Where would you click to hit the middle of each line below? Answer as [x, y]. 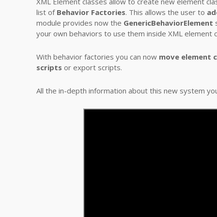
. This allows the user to [166, 12]
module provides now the [80, 23]
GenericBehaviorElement [168, 23]
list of [46, 12]
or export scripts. [92, 67]
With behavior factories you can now [98, 57]
